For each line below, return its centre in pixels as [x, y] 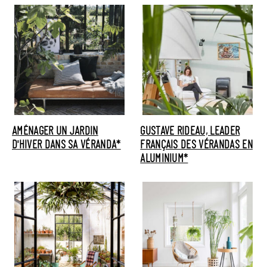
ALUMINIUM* [164, 159]
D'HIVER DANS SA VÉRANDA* [66, 145]
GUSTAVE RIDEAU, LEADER [190, 132]
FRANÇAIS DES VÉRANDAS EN [196, 145]
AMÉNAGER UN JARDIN [55, 132]
